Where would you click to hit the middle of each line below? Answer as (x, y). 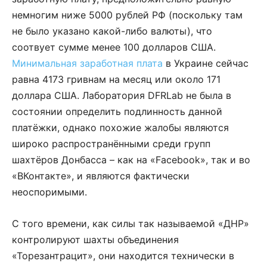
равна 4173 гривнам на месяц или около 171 (116, 80)
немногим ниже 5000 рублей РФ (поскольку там (127, 15)
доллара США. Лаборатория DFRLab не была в (122, 96)
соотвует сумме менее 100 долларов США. (114, 47)
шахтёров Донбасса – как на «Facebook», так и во (131, 160)
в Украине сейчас (206, 63)
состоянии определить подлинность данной (117, 112)
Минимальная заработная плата (87, 63)
